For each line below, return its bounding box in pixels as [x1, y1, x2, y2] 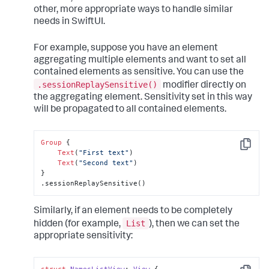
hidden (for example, [34, 219, 122, 229]
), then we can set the [149, 219, 240, 229]
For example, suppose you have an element [34, 44, 218, 54]
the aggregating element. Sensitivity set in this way [34, 92, 252, 103]
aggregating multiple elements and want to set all [34, 56, 246, 66]
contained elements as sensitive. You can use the [34, 68, 244, 78]
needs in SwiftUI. [34, 17, 105, 28]
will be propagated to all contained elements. [34, 104, 226, 115]
